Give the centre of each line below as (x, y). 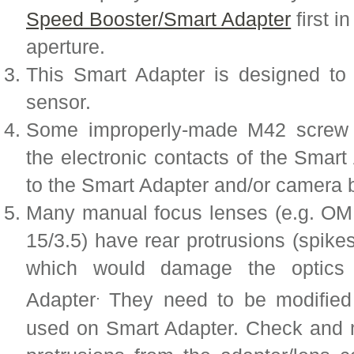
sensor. (58, 102)
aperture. (68, 47)
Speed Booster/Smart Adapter (159, 19)
